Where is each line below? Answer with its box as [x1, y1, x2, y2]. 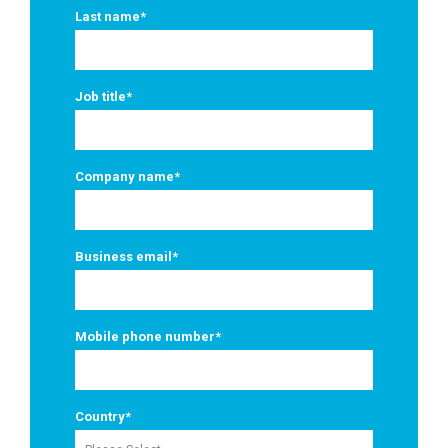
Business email [75, 249, 172, 265]
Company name [75, 169, 174, 185]
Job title [75, 89, 126, 105]
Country [75, 409, 125, 425]
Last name [75, 9, 140, 25]
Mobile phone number [75, 329, 215, 345]
